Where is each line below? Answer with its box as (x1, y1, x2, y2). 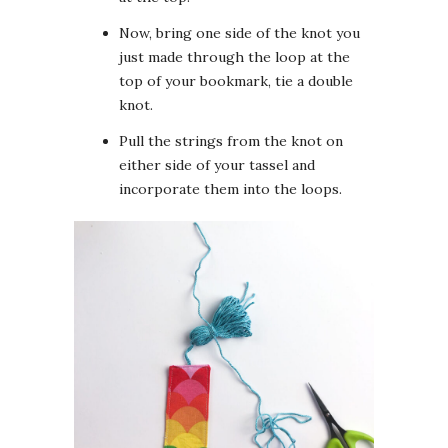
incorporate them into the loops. (119, 180, 342, 199)
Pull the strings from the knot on (119, 132, 343, 151)
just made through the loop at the (119, 48, 350, 67)
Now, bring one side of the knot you (119, 24, 360, 43)
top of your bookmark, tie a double (119, 72, 353, 91)
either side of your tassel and (119, 156, 315, 175)
